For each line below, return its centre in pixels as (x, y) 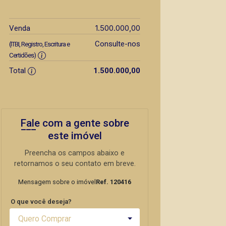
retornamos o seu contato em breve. (75, 164)
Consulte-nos (117, 44)
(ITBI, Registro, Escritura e (39, 44)
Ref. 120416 (114, 182)
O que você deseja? (41, 202)
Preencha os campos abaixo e (75, 153)
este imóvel (75, 136)
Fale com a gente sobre (75, 123)
